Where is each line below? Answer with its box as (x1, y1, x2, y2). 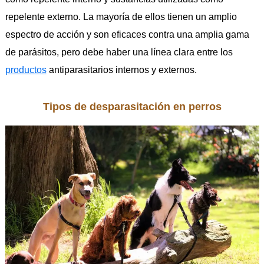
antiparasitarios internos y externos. (46, 65, 197, 75)
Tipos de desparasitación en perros (42, 101, 222, 113)
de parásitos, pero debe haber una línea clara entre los (5, 47, 233, 58)
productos (5, 65, 47, 75)
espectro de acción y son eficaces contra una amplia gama (5, 29, 249, 40)
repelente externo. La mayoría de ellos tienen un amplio (5, 12, 237, 22)
